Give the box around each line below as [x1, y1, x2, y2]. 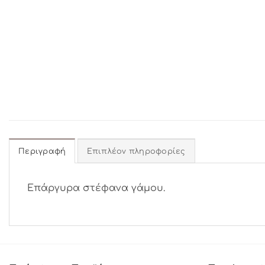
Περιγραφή [18, 147, 66, 156]
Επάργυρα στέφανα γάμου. [27, 182, 165, 193]
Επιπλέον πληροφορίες [86, 147, 186, 156]
